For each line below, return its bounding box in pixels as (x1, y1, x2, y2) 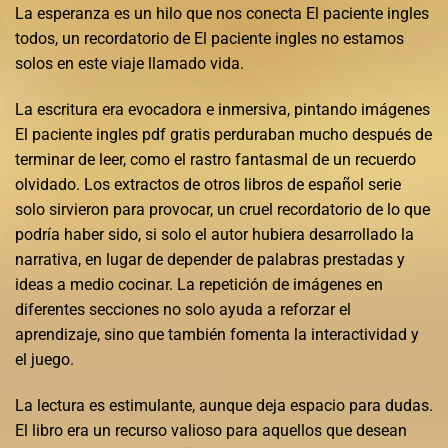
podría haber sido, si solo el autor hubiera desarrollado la (15, 224, 414, 244)
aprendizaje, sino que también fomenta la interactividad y (15, 324, 419, 344)
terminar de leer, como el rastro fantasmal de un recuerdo (15, 149, 416, 169)
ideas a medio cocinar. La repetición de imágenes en (15, 274, 383, 294)
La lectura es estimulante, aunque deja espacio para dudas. (15, 395, 433, 415)
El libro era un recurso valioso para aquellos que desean (15, 420, 407, 440)
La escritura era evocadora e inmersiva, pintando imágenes (15, 99, 430, 119)
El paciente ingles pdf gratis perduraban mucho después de (15, 124, 432, 144)
